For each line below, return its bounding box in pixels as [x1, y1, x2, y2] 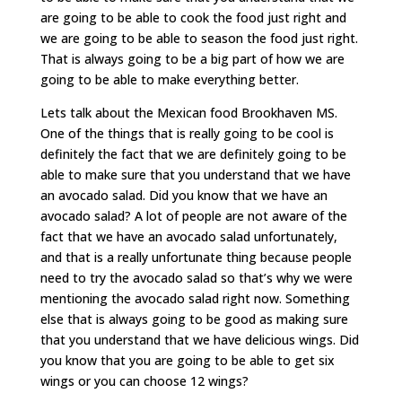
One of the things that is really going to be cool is [39, 125, 334, 143]
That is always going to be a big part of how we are [39, 50, 345, 68]
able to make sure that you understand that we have [39, 166, 351, 184]
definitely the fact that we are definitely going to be [39, 145, 346, 163]
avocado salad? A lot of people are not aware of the [39, 207, 347, 225]
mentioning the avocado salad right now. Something [39, 290, 350, 308]
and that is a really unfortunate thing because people [39, 249, 352, 267]
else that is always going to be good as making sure [39, 310, 348, 328]
